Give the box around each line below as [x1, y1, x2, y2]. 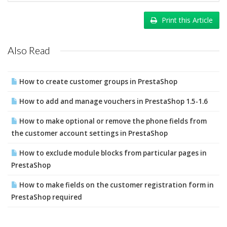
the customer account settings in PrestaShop [11, 129, 168, 138]
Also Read [8, 44, 50, 56]
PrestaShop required [11, 193, 82, 202]
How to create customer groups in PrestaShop [18, 77, 177, 86]
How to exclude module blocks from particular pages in [18, 148, 207, 158]
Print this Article [162, 15, 213, 25]
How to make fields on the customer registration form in [18, 180, 214, 190]
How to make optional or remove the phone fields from [18, 117, 207, 126]
